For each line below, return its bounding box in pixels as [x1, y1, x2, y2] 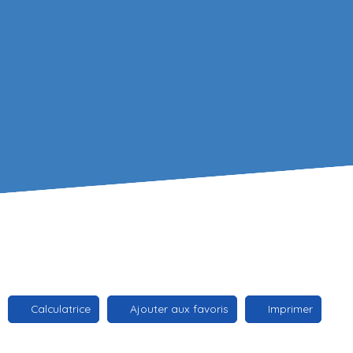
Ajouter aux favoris [130, 302, 229, 316]
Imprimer [268, 302, 313, 316]
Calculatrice [31, 302, 91, 316]
